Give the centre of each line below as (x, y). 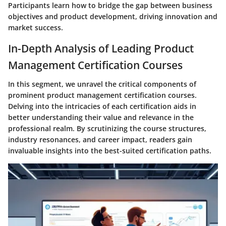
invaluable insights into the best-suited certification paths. (110, 151)
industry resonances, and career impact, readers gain (100, 139)
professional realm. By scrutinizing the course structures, (107, 128)
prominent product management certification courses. (102, 95)
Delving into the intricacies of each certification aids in (102, 106)
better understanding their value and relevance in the (101, 117)
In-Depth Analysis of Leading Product (101, 48)
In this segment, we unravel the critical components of (102, 84)
